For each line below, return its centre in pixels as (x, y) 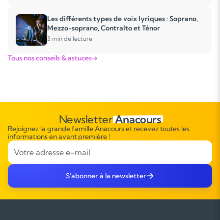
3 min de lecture (70, 39)
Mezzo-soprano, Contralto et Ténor (104, 28)
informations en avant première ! (59, 137)
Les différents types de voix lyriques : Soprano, (123, 19)
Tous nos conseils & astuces (50, 58)
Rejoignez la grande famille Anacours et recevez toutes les (99, 129)
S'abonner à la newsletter (106, 176)
